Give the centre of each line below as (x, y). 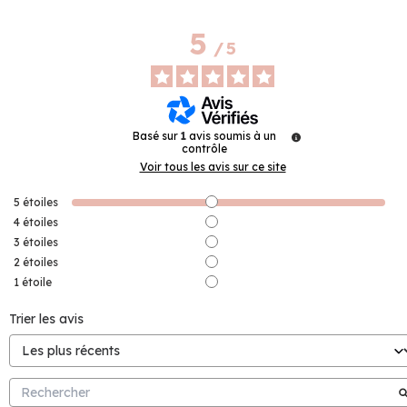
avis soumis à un (233, 136)
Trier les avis (46, 319)
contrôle (204, 149)
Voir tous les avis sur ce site (213, 167)
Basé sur (157, 136)
